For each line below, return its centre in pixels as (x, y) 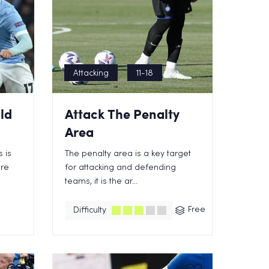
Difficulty (90, 210)
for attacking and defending (121, 168)
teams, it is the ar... (101, 182)
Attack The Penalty (122, 114)
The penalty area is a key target (128, 154)
